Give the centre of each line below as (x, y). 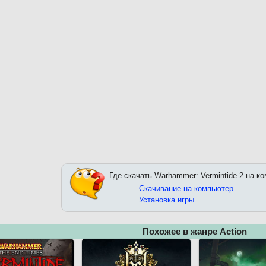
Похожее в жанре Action (195, 231)
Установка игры (167, 200)
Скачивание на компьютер (186, 189)
